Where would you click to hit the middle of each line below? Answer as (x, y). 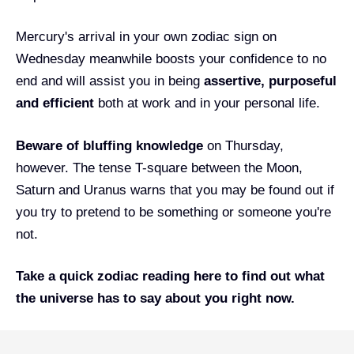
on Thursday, (243, 145)
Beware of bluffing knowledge (109, 145)
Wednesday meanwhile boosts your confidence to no (171, 59)
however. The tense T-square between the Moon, (159, 168)
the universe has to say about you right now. (155, 298)
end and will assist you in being (110, 81)
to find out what (273, 276)
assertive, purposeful (270, 81)
